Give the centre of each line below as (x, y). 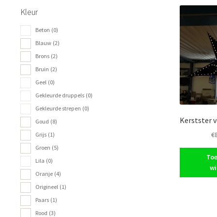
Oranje (44, 174)
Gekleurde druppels (60, 95)
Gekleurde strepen (58, 108)
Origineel (46, 187)
